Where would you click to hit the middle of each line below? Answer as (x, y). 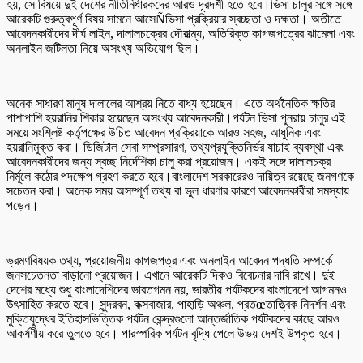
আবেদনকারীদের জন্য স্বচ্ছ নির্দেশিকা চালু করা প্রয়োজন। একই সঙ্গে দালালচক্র (169, 161)
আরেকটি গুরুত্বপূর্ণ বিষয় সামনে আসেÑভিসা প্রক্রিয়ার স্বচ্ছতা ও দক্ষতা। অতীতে (174, 19)
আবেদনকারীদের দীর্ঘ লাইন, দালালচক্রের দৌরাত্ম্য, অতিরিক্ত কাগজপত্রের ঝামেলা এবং (181, 33)
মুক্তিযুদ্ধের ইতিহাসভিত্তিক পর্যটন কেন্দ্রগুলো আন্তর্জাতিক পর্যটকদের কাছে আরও (173, 318)
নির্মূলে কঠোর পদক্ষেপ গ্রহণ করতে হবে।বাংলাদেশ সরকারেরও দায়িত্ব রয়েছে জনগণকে (180, 176)
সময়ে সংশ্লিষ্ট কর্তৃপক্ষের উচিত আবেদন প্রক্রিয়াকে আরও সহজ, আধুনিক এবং (164, 132)
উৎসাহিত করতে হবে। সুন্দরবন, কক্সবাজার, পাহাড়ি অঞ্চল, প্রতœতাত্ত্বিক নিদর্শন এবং (176, 304)
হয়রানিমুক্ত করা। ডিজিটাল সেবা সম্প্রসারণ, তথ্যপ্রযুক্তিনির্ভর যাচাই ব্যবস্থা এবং (175, 147)
